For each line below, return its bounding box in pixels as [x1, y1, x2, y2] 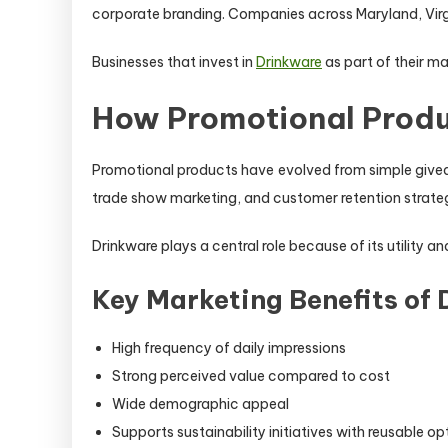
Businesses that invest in [92, 53, 256, 71]
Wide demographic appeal [112, 395, 289, 413]
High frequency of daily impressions [112, 339, 346, 357]
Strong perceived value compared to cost [112, 367, 390, 385]
